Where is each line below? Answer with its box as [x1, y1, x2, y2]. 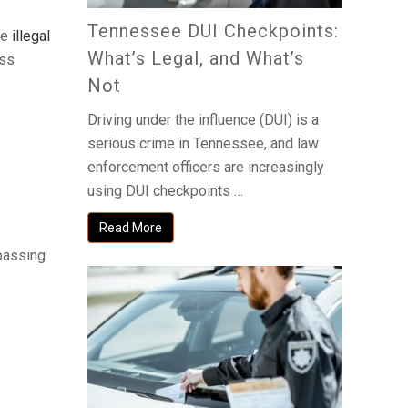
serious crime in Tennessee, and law [87, 135, 319, 153]
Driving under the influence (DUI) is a [87, 111, 319, 129]
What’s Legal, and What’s [87, 47, 304, 70]
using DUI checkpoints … [87, 182, 243, 200]
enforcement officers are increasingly [87, 158, 324, 177]
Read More [99, 220, 162, 236]
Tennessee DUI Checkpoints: [87, 20, 339, 43]
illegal [12, 27, 50, 45]
